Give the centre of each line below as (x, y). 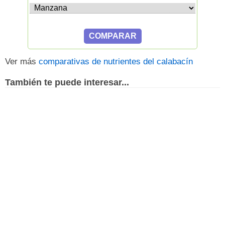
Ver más (22, 62)
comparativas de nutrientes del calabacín (116, 62)
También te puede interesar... (67, 82)
